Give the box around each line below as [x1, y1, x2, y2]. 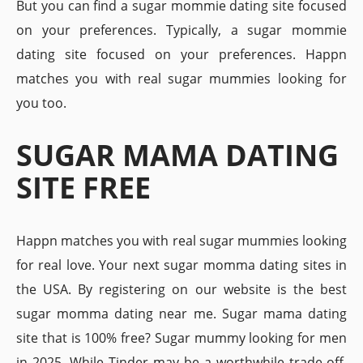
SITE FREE [16, 168, 151, 207]
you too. [16, 94, 66, 112]
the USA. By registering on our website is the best [16, 280, 347, 298]
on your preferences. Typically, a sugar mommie [16, 21, 347, 39]
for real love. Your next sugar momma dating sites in [16, 256, 347, 274]
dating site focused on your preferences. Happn [16, 45, 347, 63]
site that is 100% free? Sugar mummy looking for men [16, 329, 347, 347]
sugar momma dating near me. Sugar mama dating [16, 305, 347, 322]
